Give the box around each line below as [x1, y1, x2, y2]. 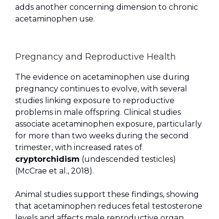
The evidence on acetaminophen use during [15, 72, 190, 82]
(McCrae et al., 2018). [15, 166, 94, 176]
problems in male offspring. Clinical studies [15, 108, 181, 117]
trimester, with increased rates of [15, 143, 142, 153]
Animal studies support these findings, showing [15, 190, 199, 199]
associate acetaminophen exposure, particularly [15, 119, 202, 129]
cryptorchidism [15, 154, 80, 164]
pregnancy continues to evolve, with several [15, 84, 187, 94]
